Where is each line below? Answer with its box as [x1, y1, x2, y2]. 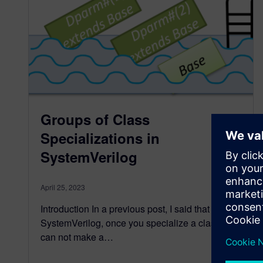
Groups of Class [41, 109, 150, 129]
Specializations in [41, 127, 160, 148]
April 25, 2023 [41, 181, 85, 192]
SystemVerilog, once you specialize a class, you [41, 215, 240, 230]
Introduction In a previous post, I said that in [41, 201, 220, 215]
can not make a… [41, 230, 113, 244]
